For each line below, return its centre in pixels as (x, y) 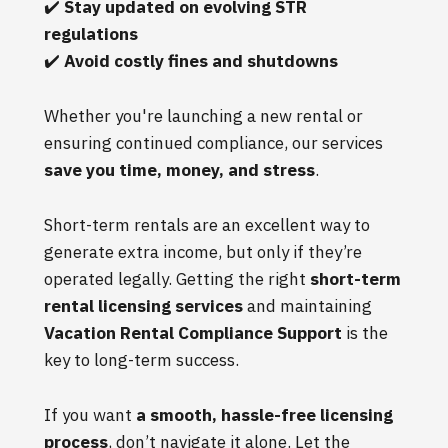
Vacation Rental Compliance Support (193, 332)
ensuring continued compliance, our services (213, 142)
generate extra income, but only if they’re (203, 251)
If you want (90, 414)
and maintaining (307, 305)
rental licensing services (143, 305)
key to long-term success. (141, 359)
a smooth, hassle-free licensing (264, 414)
